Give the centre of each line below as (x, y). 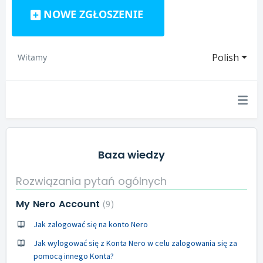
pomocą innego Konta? (74, 256)
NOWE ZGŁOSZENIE (93, 14)
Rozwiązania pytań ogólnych (91, 181)
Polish (226, 58)
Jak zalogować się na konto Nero (91, 224)
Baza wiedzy (131, 155)
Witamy (32, 57)
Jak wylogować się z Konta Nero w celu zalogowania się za (135, 243)
